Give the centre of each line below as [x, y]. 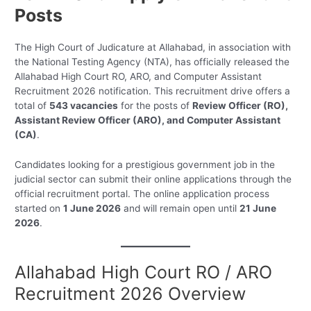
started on [39, 209]
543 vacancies [84, 106]
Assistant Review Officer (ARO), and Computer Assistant [148, 120]
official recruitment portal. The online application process [142, 194]
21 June [258, 209]
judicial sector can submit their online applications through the [153, 179]
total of [32, 106]
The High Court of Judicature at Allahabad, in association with [153, 48]
